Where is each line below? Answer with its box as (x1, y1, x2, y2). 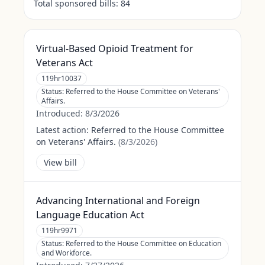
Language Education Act (36, 208, 144, 221)
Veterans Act (36, 56, 93, 69)
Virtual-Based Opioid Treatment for (36, 42, 193, 55)
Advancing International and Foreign (36, 194, 200, 207)
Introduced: (36, 108, 85, 119)
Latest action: (36, 124, 89, 135)
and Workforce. (41, 248, 92, 258)
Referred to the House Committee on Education (66, 238, 221, 248)
